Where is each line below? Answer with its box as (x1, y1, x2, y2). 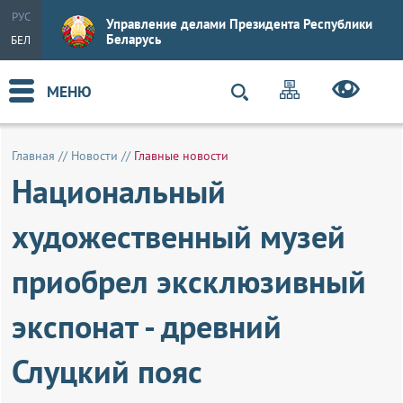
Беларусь (106, 31, 161, 48)
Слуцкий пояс (12, 350, 203, 392)
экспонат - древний (12, 305, 282, 347)
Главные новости (134, 148, 229, 164)
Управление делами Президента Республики (106, 15, 372, 32)
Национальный (12, 170, 227, 212)
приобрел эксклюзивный (12, 260, 367, 302)
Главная (12, 148, 56, 164)
